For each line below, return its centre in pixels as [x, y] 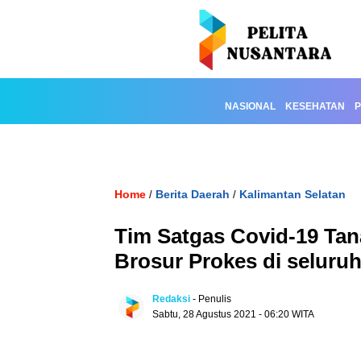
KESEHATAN [315, 106]
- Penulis [212, 299]
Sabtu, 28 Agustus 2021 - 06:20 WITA [233, 314]
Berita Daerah [193, 194]
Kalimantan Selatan [293, 194]
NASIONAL [250, 106]
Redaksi [171, 299]
